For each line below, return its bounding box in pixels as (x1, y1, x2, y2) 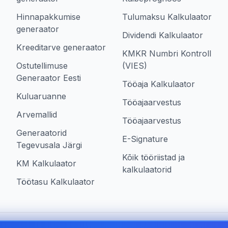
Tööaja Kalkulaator (122, 79, 195, 89)
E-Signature (122, 134, 168, 144)
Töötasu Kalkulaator (16, 177, 95, 187)
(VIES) (122, 61, 147, 71)
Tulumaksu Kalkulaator (122, 12, 212, 22)
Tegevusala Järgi (16, 140, 82, 150)
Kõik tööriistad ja (122, 152, 185, 162)
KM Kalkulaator (16, 158, 76, 168)
